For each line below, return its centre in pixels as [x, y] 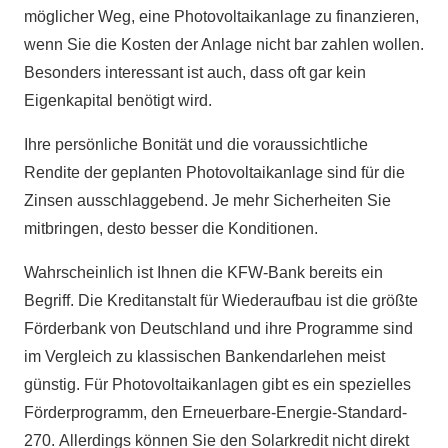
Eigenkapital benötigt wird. [118, 101]
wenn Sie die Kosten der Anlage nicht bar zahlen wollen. [224, 45]
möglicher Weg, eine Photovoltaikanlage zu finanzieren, [221, 17]
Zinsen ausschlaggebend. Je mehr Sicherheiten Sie [207, 201]
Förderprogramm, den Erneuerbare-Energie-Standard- [215, 413]
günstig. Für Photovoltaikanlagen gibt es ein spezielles [217, 385]
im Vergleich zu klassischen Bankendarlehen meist [204, 357]
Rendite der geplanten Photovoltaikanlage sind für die [214, 173]
